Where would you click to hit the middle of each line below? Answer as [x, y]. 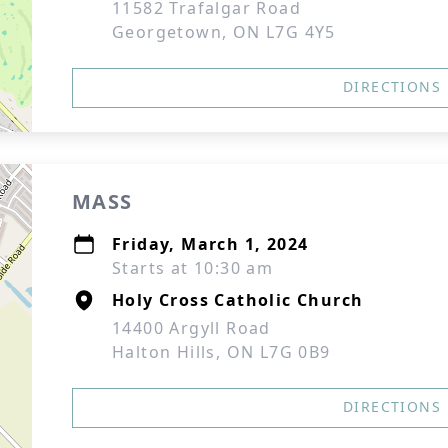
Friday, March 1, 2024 [210, 244]
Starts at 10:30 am [193, 268]
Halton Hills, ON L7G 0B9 [221, 352]
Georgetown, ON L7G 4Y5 [224, 32]
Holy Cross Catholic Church [238, 300]
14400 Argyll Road [191, 328]
